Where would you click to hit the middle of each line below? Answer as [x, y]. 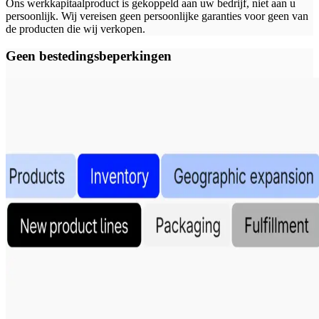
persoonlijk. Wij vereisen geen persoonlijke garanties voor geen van [157, 16]
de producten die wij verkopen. [75, 28]
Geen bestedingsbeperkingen [89, 56]
